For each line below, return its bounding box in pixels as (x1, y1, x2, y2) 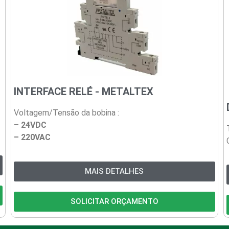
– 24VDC (13, 120, 47, 130)
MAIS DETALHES (85, 166, 144, 176)
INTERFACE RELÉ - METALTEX (13, 85, 153, 98)
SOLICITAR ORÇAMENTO (70, 196, 158, 206)
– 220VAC (13, 132, 51, 143)
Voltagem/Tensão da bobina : (13, 108, 119, 118)
